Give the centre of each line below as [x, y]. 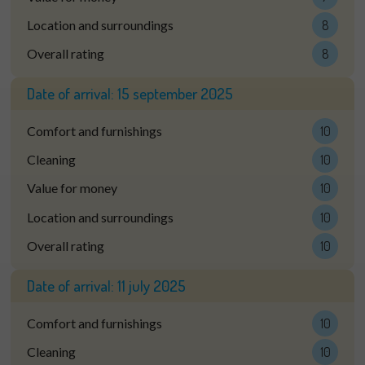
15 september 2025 [175, 93]
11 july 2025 [151, 285]
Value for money [72, 188]
